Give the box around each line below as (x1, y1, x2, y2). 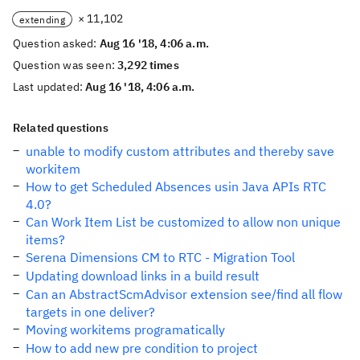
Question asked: (13, 36, 100, 51)
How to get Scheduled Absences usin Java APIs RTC (26, 178, 326, 194)
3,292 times (117, 58, 179, 72)
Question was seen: (13, 58, 118, 72)
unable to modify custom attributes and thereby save (26, 143, 334, 159)
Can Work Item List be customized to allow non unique (26, 214, 341, 230)
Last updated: (13, 80, 86, 94)
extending (19, 13, 65, 26)
